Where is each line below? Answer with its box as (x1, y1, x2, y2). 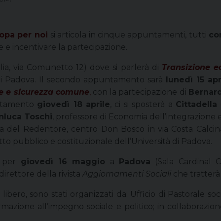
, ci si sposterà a (110, 99, 176, 109)
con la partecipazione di (90, 87, 188, 97)
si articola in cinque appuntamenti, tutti (50, 30, 209, 39)
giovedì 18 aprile (37, 99, 110, 109)
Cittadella (175, 99, 217, 109)
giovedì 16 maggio (20, 156, 106, 166)
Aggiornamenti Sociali (82, 169, 171, 179)
